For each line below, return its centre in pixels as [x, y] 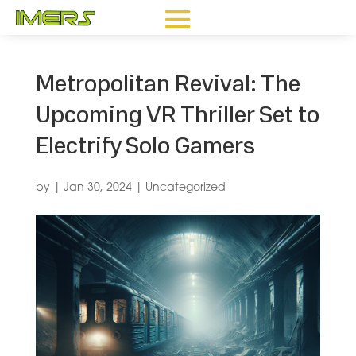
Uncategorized [185, 188]
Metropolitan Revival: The [168, 85]
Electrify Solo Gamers [145, 147]
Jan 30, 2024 [97, 188]
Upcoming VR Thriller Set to [177, 116]
